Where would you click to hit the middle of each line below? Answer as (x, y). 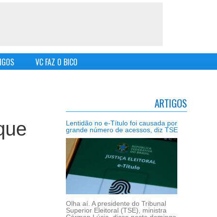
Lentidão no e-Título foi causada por (122, 123)
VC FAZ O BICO (56, 62)
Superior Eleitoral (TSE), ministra (116, 210)
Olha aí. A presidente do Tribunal (116, 203)
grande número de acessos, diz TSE (122, 130)
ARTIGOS (171, 103)
